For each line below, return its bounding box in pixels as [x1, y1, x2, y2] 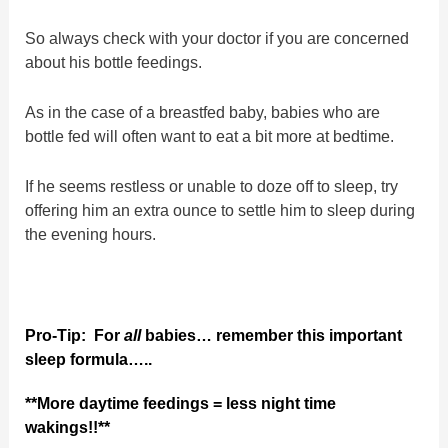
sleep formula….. [25, 349, 153, 368]
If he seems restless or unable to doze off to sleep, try [25, 177, 399, 196]
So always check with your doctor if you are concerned [25, 28, 410, 47]
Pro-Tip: [25, 325, 87, 344]
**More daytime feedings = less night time [25, 393, 337, 412]
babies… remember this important [141, 325, 403, 344]
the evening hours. [25, 225, 157, 244]
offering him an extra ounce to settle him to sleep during [25, 201, 416, 220]
